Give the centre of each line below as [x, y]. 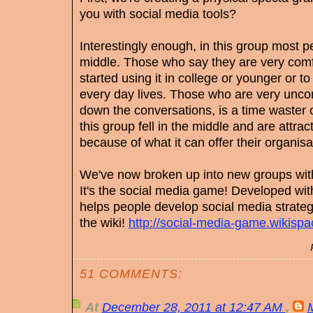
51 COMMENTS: [131, 274]
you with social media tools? [158, 13]
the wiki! [104, 222]
